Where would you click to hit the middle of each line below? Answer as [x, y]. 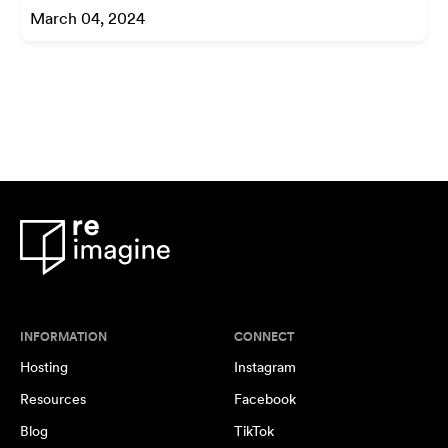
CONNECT [264, 336]
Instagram [265, 366]
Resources [53, 398]
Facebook [265, 398]
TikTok [254, 430]
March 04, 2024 [87, 18]
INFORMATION [63, 336]
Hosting [44, 366]
